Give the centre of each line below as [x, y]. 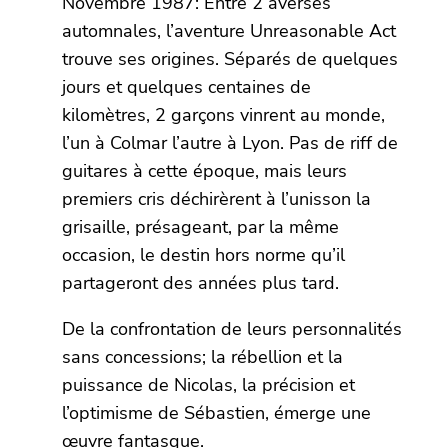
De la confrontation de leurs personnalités [232, 329]
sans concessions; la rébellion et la [203, 357]
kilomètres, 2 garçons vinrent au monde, [224, 115]
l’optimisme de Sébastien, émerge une [217, 413]
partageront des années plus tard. [201, 283]
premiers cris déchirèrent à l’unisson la [217, 199]
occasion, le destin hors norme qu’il [204, 255]
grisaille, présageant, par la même [201, 227]
